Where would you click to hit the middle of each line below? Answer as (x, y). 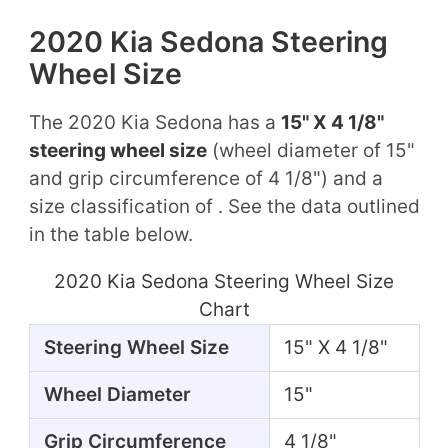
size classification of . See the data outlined (224, 206)
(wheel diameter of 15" (310, 150)
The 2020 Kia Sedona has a (154, 122)
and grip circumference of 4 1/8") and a (205, 178)
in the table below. (110, 234)
